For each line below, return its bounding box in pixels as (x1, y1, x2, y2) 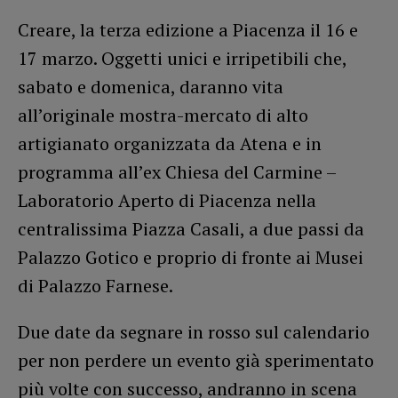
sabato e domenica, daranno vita (18, 75, 283, 99)
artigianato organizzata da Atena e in (18, 131, 322, 156)
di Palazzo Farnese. (18, 274, 173, 298)
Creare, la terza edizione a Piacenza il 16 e (18, 18, 358, 43)
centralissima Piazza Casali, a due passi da (18, 217, 364, 242)
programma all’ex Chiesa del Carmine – (18, 160, 336, 185)
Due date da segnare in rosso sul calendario (18, 320, 370, 345)
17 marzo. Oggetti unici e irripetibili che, (18, 46, 346, 71)
